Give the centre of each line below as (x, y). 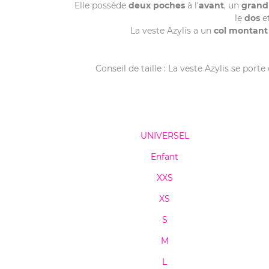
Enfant (165, 157)
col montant (240, 31)
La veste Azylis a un (172, 31)
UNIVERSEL (165, 136)
